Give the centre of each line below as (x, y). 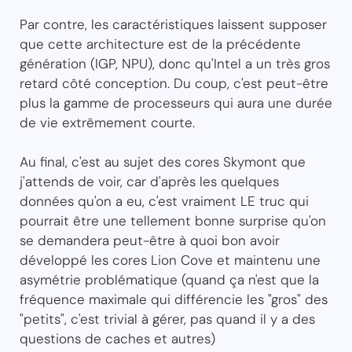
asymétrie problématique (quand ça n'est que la (169, 280)
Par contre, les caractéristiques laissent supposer (173, 25)
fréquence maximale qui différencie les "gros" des (174, 300)
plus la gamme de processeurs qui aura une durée (176, 103)
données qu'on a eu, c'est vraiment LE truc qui (164, 202)
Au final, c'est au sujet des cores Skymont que (163, 162)
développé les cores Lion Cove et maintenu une (170, 260)
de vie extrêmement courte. (107, 123)
